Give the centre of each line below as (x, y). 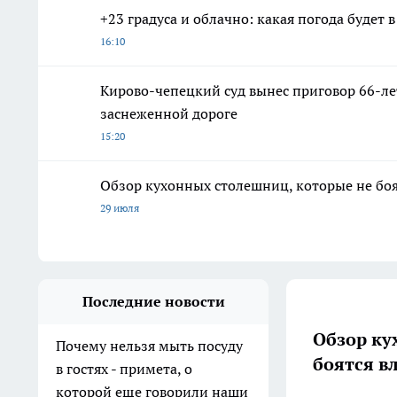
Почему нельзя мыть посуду (149, 346)
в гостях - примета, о (124, 369)
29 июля (120, 208)
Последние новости (153, 302)
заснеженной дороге (169, 114)
